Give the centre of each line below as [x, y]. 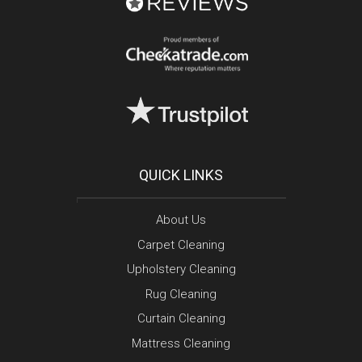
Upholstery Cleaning [181, 269]
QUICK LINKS [181, 175]
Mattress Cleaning [181, 343]
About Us [181, 220]
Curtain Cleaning [181, 319]
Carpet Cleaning [181, 244]
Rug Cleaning [181, 294]
